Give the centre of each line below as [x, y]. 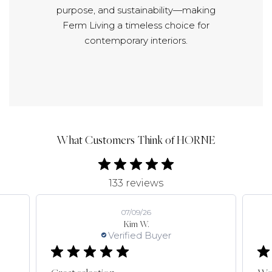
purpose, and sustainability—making [136, 10]
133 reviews [136, 183]
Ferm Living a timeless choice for [136, 25]
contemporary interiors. [136, 40]
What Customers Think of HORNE [136, 141]
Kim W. [136, 225]
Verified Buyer [140, 235]
